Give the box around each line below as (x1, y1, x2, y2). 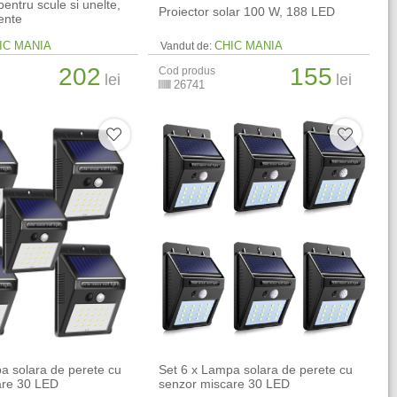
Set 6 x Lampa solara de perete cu (159, 362, 354, 378)
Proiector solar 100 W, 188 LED (159, 4, 336, 19)
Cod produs (159, 65, 216, 77)
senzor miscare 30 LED (159, 377, 291, 392)
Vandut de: (160, 40, 213, 52)
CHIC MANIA (214, 39, 284, 52)
